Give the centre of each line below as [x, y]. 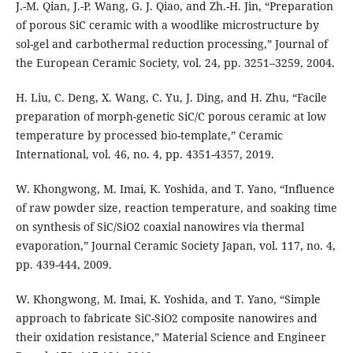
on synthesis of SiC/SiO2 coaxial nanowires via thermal [160, 227]
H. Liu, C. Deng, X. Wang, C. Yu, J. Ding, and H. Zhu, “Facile [171, 98]
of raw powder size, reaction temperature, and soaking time [176, 208]
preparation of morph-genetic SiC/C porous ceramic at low [171, 117]
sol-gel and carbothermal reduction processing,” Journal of [171, 44]
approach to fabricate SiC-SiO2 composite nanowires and [166, 318]
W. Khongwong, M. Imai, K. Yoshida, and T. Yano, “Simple [168, 299]
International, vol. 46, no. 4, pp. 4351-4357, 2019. [145, 154]
